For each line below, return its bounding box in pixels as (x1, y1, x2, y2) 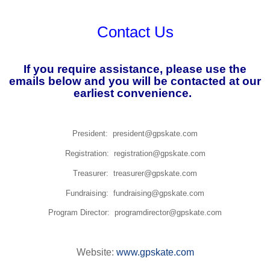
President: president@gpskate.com (72, 129, 198, 139)
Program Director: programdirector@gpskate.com (48, 208, 222, 218)
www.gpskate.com (116, 246, 194, 257)
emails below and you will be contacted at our (9, 74, 261, 87)
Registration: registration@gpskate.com (64, 148, 206, 158)
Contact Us (96, 23, 174, 40)
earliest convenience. (73, 86, 195, 99)
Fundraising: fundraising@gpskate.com (66, 188, 204, 198)
